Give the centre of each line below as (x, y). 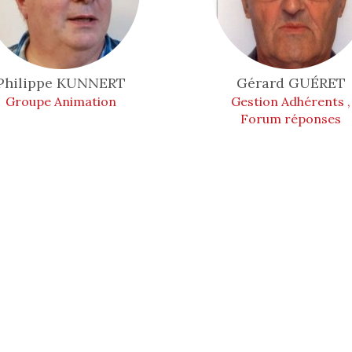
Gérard (262, 83)
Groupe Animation (61, 101)
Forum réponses (291, 119)
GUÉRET (317, 83)
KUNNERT (92, 83)
